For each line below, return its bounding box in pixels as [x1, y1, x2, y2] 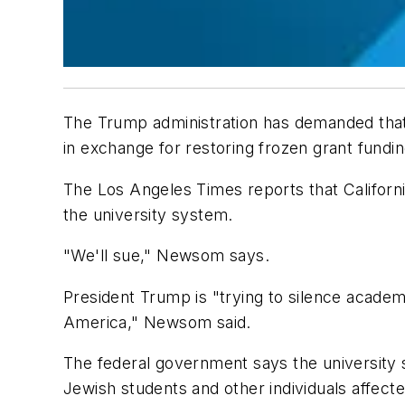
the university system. [63, 204, 233, 224]
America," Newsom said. [63, 312, 251, 332]
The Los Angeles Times [63, 179, 243, 199]
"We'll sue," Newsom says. [63, 246, 269, 266]
